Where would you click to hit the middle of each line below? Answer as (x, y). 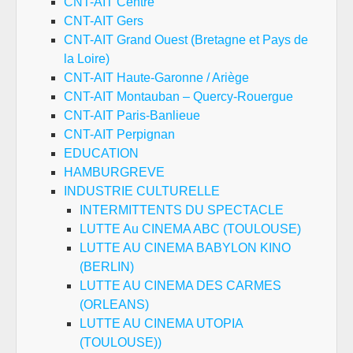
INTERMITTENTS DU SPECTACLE (182, 210)
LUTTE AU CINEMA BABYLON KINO (185, 247)
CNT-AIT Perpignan (119, 134)
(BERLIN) (107, 266)
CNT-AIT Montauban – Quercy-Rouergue (178, 96)
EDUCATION (101, 153)
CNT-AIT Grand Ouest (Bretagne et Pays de (186, 39)
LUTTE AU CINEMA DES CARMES (180, 285)
